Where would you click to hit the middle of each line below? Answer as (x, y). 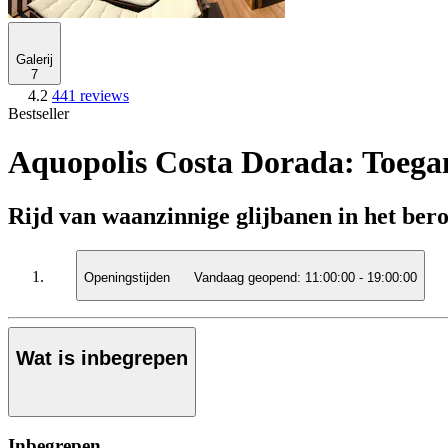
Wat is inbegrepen (102, 358)
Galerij (34, 59)
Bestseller (38, 113)
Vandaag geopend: (247, 278)
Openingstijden (129, 278)
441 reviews (90, 95)
